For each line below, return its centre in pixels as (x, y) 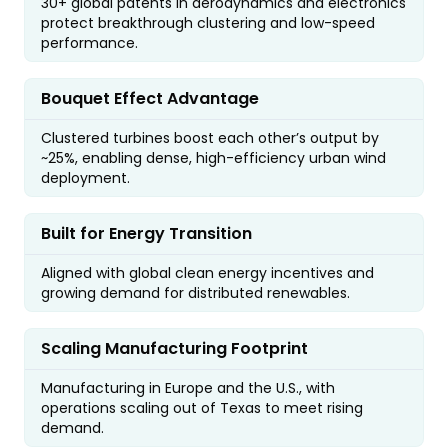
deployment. (85, 177)
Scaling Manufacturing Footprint (174, 348)
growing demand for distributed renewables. (195, 292)
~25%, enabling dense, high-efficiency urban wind (213, 157)
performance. (89, 42)
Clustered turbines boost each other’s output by (210, 137)
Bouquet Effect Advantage (150, 98)
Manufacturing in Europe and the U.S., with (188, 387)
